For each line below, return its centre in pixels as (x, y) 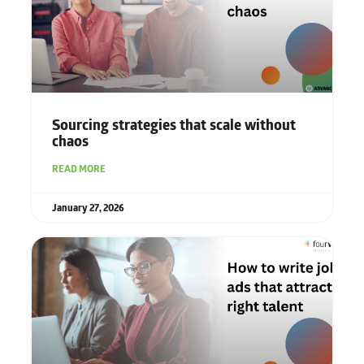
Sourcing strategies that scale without (173, 126)
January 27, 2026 (88, 208)
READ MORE (78, 169)
